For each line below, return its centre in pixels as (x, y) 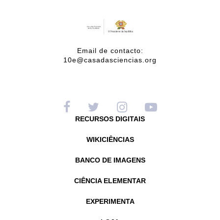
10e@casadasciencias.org (110, 60)
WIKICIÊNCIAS (110, 139)
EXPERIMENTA (110, 201)
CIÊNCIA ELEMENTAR (110, 180)
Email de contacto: (110, 50)
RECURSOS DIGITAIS (110, 119)
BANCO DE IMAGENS (110, 160)
